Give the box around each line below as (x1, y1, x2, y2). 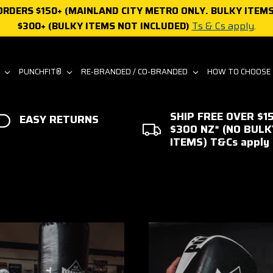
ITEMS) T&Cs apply (170, 133, 269, 151)
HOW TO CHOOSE (207, 65, 271, 78)
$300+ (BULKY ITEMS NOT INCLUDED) (17, 18, 190, 34)
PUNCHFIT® (19, 65, 64, 78)
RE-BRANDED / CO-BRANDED (81, 65, 190, 78)
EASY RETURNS (19, 110, 99, 128)
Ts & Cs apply (191, 18, 254, 34)
